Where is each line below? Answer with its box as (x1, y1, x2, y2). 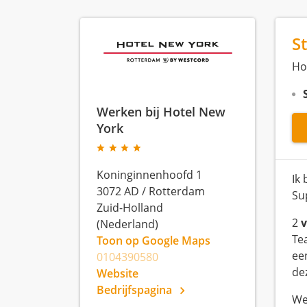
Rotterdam (149, 184, 205, 199)
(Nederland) (97, 217, 158, 232)
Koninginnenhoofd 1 (97, 167, 202, 182)
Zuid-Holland (97, 200, 163, 215)
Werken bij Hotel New (97, 103, 225, 120)
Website (97, 266, 138, 281)
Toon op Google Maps (97, 233, 210, 248)
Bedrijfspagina (97, 282, 175, 297)
